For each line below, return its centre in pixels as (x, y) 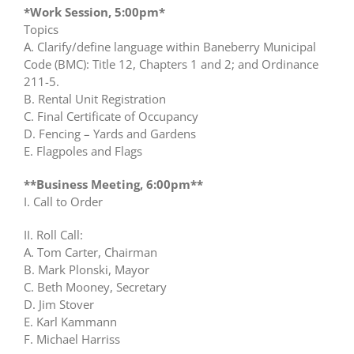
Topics (41, 30)
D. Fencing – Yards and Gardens (110, 134)
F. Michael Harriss (72, 339)
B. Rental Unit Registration (95, 99)
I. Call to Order (63, 202)
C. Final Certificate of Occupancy (111, 117)
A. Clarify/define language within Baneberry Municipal (170, 47)
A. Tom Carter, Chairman (90, 252)
